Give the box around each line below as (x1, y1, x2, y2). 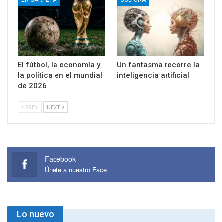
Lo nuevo (17, 209, 54, 220)
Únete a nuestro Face (45, 165, 107, 175)
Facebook (45, 154, 76, 164)
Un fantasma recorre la (117, 60, 200, 70)
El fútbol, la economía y (18, 60, 100, 70)
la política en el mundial (18, 71, 102, 80)
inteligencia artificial (117, 71, 189, 80)
